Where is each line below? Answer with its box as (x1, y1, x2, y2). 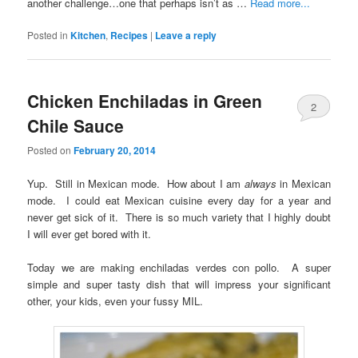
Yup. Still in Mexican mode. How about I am (27, 175, 245, 191)
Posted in (27, 27, 69, 42)
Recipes (110, 27, 149, 42)
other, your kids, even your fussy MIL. (27, 292, 204, 308)
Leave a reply (155, 27, 217, 42)
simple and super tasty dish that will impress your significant (27, 276, 331, 292)
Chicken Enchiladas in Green (27, 89, 263, 113)
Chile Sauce (27, 113, 125, 138)
